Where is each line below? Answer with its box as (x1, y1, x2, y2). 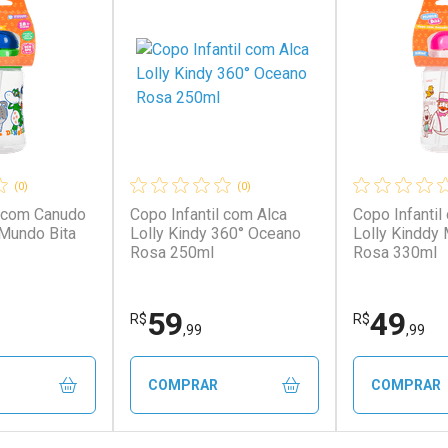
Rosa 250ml (129, 243, 214, 262)
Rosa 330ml (352, 243, 437, 262)
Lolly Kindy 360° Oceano (129, 224, 301, 243)
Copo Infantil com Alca (129, 205, 287, 224)
